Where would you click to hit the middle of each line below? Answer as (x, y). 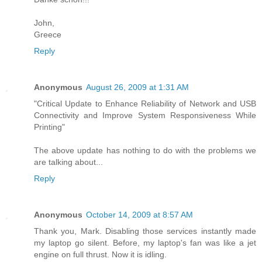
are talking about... (68, 162)
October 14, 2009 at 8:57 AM (139, 215)
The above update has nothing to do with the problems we (145, 151)
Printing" (49, 127)
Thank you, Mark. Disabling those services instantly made (145, 231)
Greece (48, 35)
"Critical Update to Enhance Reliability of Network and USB (145, 104)
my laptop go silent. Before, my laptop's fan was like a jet (145, 243)
